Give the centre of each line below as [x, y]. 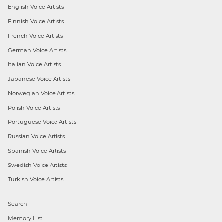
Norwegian [24, 93]
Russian [19, 136]
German [20, 50]
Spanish [19, 150]
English [18, 7]
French [18, 35]
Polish [16, 107]
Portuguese [25, 122]
